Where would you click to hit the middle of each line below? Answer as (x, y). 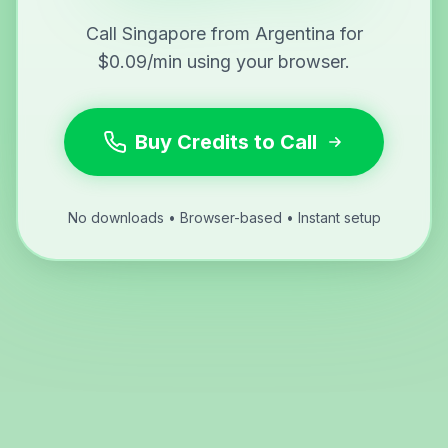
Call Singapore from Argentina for (224, 33)
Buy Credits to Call (226, 141)
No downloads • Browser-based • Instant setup (224, 217)
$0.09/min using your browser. (224, 61)
